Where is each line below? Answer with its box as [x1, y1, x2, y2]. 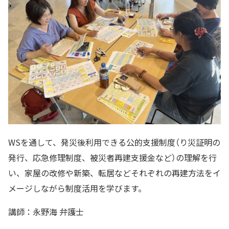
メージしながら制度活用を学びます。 [8, 182, 146, 195]
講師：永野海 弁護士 [8, 205, 84, 218]
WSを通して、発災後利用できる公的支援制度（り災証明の [8, 136, 220, 149]
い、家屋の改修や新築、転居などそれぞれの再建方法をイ [8, 167, 221, 179]
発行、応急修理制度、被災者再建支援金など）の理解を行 [8, 151, 217, 164]
